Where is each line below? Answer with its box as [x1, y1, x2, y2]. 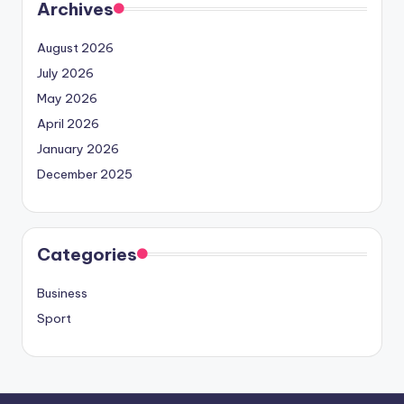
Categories [37, 243, 137, 265]
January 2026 [37, 140, 119, 157]
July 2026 [37, 64, 94, 81]
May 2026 [37, 89, 97, 106]
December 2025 [37, 165, 133, 182]
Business [37, 284, 87, 301]
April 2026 [37, 115, 99, 132]
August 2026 [37, 39, 114, 56]
